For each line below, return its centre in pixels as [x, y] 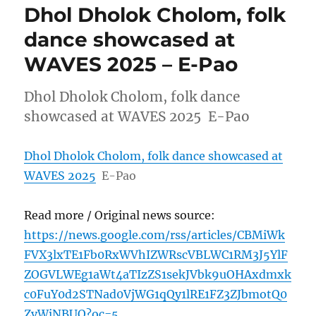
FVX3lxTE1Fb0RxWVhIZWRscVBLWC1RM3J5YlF [156, 255]
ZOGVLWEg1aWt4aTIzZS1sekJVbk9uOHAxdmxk [158, 275]
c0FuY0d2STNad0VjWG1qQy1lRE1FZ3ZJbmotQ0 [156, 294]
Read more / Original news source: [120, 215]
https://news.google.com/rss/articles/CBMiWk [155, 235]
